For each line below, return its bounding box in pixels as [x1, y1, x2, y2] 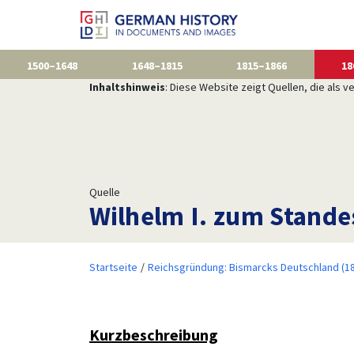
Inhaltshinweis [88, 79, 165, 94]
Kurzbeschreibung [88, 324, 218, 345]
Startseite [88, 259, 137, 274]
